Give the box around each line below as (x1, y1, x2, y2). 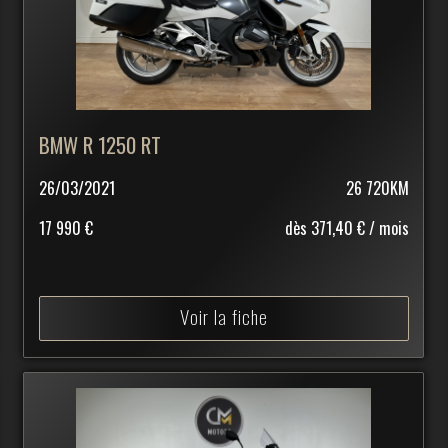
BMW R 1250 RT (39, 129, 162, 161)
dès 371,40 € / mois (284, 216, 409, 241)
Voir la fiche (179, 302, 268, 332)
